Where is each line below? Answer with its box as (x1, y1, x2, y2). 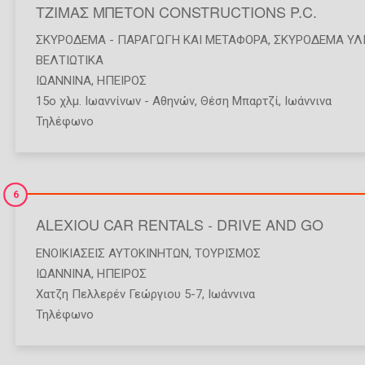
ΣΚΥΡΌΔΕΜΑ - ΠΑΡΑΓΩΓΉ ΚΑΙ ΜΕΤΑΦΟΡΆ (36, 33, 268, 48)
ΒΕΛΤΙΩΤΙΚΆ (36, 53, 103, 68)
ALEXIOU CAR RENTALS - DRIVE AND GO (36, 213, 323, 235)
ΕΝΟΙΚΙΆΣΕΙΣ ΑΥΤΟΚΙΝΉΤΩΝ (36, 246, 189, 262)
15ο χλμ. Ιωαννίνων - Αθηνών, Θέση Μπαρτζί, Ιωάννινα (36, 94, 332, 109)
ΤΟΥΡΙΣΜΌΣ (195, 246, 261, 262)
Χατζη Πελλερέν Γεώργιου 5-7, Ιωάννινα (36, 287, 255, 302)
